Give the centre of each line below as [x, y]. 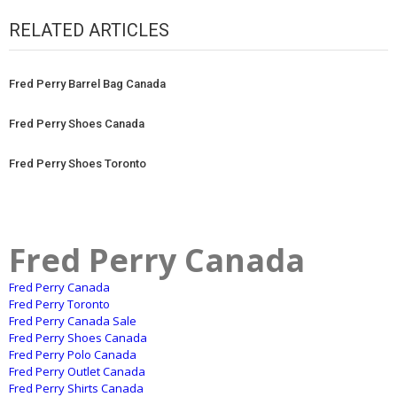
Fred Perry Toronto [59, 304]
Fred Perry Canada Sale [73, 320]
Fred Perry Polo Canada [73, 354]
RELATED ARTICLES [89, 30]
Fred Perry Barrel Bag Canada [87, 83]
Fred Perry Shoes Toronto [78, 163]
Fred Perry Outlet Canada [77, 371]
